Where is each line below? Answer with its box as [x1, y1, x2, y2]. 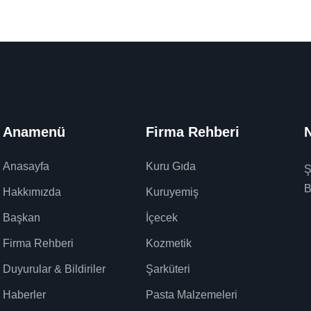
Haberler [3, 289, 47, 301]
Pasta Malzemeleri [145, 289, 237, 301]
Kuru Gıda [145, 160, 196, 173]
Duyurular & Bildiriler [3, 263, 106, 276]
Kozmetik [145, 237, 192, 250]
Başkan [3, 212, 41, 224]
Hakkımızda [3, 186, 62, 199]
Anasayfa [3, 160, 50, 173]
